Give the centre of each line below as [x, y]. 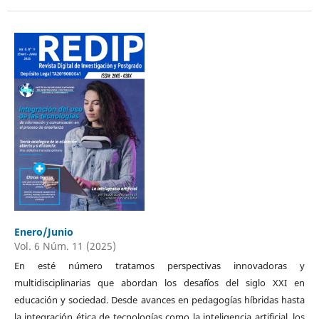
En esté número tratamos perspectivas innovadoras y [159, 265]
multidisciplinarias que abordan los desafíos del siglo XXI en [159, 282]
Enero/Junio [43, 231]
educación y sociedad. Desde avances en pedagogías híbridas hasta [159, 299]
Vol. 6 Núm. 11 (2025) [65, 246]
